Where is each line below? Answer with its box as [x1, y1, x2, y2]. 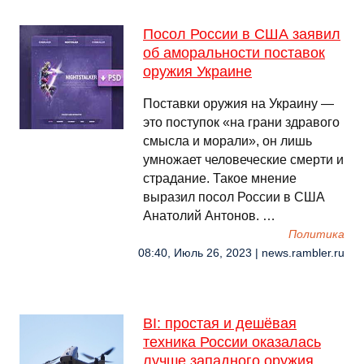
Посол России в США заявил [143, 26, 340, 42]
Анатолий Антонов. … [143, 209, 275, 223]
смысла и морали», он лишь [143, 134, 312, 148]
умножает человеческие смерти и [143, 153, 344, 167]
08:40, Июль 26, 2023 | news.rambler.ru [138, 247, 344, 259]
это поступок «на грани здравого [143, 115, 340, 129]
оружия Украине [143, 63, 252, 80]
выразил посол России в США [143, 190, 325, 204]
